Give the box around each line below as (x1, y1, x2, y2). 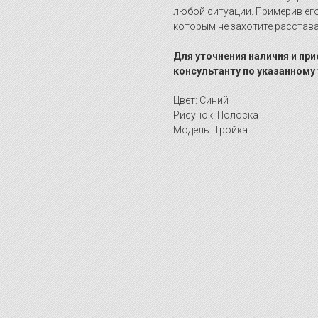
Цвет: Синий (173, 94, 229, 106)
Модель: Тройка (173, 124, 248, 136)
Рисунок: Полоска (173, 109, 258, 121)
